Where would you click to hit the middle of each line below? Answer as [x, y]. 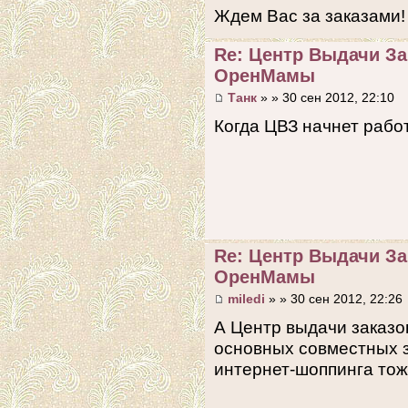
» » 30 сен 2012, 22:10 [326, 97]
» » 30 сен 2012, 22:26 [334, 299]
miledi [246, 299]
